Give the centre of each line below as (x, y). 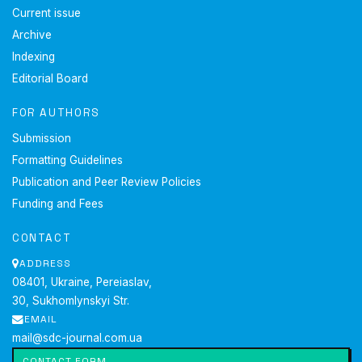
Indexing (34, 56)
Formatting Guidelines (67, 160)
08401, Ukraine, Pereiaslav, (82, 282)
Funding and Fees (58, 203)
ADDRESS (45, 264)
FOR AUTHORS (56, 113)
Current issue (46, 13)
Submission (42, 139)
